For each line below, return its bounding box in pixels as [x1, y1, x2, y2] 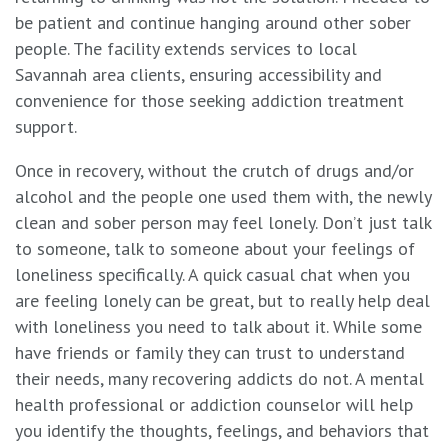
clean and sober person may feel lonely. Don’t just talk [15, 211, 431, 235]
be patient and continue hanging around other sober [15, 11, 411, 35]
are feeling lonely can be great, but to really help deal [15, 289, 430, 313]
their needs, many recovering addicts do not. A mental [15, 367, 424, 391]
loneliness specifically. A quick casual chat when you [15, 263, 410, 287]
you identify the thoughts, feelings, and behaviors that [15, 419, 429, 443]
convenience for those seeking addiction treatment [15, 89, 404, 113]
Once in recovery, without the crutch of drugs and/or [15, 159, 414, 183]
